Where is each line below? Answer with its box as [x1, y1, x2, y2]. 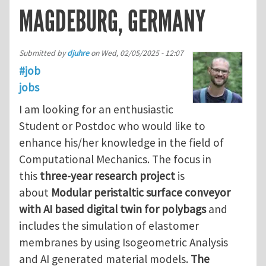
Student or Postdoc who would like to [19, 119, 205, 134]
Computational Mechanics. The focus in [19, 152, 211, 167]
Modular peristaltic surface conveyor [51, 185, 230, 200]
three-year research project [40, 169, 175, 183]
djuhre [67, 47, 89, 58]
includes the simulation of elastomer [19, 218, 199, 233]
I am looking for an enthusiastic [19, 102, 173, 117]
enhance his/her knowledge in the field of [19, 135, 224, 150]
